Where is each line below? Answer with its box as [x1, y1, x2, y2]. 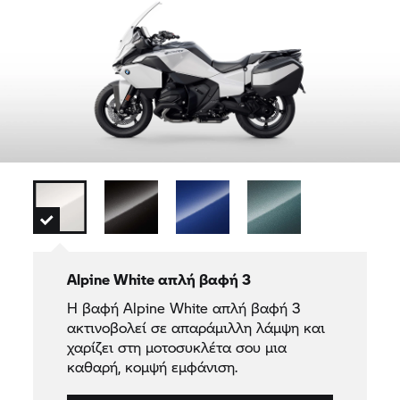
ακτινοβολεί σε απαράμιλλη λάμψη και [66, 316, 325, 337]
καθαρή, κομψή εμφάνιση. [66, 355, 237, 377]
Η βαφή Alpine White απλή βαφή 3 [66, 296, 301, 318]
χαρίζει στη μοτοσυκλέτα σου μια [66, 336, 287, 357]
